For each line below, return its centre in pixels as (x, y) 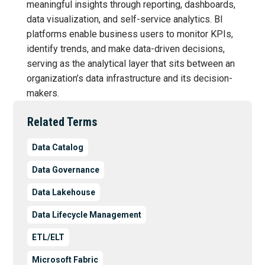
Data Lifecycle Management (87, 214)
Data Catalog (58, 147)
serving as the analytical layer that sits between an (130, 63)
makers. (43, 93)
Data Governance (66, 169)
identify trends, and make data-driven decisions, (125, 49)
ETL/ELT (49, 237)
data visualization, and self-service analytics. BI (125, 19)
